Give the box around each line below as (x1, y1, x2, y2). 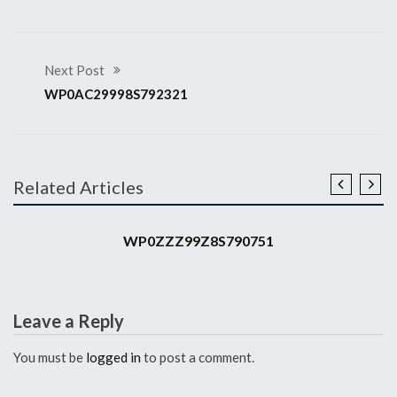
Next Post (44, 61, 105, 78)
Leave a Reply (13, 309, 124, 331)
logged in (86, 348, 141, 365)
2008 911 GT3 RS (31, 206, 100, 217)
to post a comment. (141, 348, 254, 365)
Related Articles (13, 175, 144, 198)
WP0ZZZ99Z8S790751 (123, 231, 274, 249)
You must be (13, 348, 86, 365)
